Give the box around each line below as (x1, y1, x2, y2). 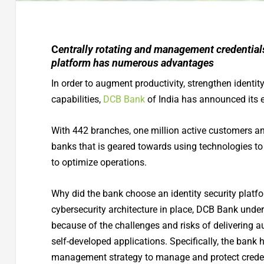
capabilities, (51, 94, 103, 105)
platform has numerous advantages (51, 57, 214, 70)
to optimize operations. (51, 157, 147, 169)
